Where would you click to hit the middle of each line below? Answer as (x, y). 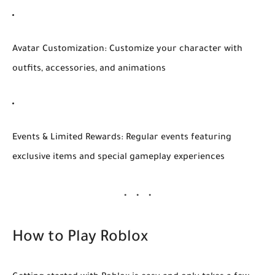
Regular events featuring (177, 138)
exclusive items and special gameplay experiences (118, 157)
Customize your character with (175, 49)
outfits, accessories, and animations (89, 69)
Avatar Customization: (60, 49)
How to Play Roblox (80, 238)
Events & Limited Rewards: (68, 138)
